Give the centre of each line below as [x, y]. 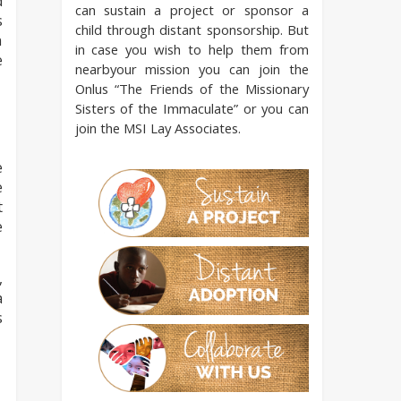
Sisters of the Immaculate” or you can [192, 108]
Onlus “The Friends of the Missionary [192, 88]
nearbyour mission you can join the [192, 68]
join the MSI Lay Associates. [158, 128]
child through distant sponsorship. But [192, 29]
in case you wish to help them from [192, 49]
